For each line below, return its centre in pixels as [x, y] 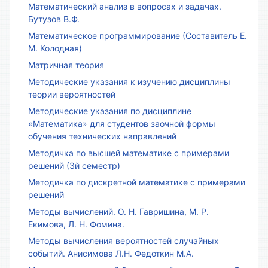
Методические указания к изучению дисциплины [129, 82]
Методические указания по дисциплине [110, 111]
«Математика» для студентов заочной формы [122, 124]
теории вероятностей [72, 95]
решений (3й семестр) [74, 166]
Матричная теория [66, 65]
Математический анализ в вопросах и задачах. [125, 7]
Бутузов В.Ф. [54, 19]
